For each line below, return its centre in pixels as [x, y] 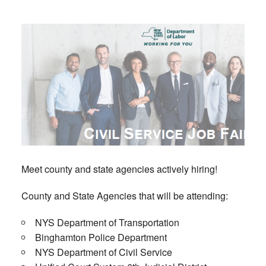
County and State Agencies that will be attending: [125, 196]
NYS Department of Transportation [107, 223]
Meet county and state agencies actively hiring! [119, 169]
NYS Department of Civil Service [104, 252]
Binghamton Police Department [101, 237]
